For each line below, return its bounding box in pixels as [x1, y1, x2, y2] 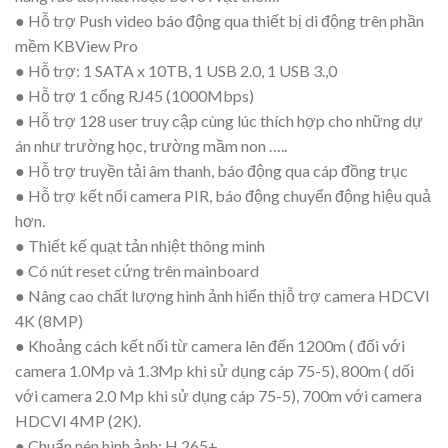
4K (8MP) [15, 311, 83, 331]
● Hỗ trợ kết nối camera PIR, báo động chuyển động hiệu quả [15, 186, 431, 206]
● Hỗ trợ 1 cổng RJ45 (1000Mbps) [15, 86, 254, 106]
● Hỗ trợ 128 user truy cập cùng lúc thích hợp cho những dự [15, 111, 423, 131]
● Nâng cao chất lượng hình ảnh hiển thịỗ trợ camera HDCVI [15, 286, 430, 306]
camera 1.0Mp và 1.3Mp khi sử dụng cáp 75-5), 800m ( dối [15, 361, 414, 381]
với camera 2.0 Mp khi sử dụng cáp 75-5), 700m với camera [15, 386, 422, 406]
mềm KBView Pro [15, 36, 138, 56]
